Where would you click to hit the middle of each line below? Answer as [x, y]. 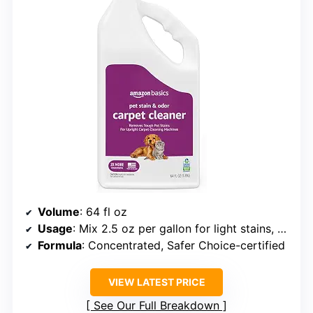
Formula [60, 246]
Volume [59, 212]
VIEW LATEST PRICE [156, 282]
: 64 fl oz [103, 212]
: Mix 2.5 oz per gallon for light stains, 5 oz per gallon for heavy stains [175, 229]
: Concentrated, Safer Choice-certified [183, 246]
